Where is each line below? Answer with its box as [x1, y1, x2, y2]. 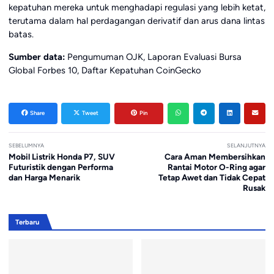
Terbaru [15, 217, 39, 226]
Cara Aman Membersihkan [165, 152, 266, 162]
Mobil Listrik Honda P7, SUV [8, 152, 115, 162]
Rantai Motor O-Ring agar [168, 162, 266, 172]
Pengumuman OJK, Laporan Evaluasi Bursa [64, 51, 242, 62]
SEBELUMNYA [8, 141, 44, 149]
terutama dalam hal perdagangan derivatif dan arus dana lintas [8, 15, 265, 26]
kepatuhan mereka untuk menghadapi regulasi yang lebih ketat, [8, 1, 265, 13]
